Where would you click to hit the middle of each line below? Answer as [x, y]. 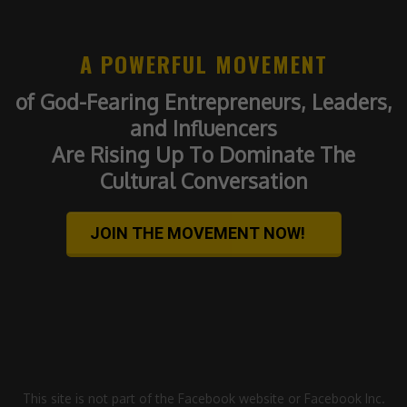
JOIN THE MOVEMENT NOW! [199, 233]
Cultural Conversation [203, 181]
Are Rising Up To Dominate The [203, 154]
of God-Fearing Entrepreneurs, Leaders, [203, 102]
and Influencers [203, 128]
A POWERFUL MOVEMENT [203, 64]
